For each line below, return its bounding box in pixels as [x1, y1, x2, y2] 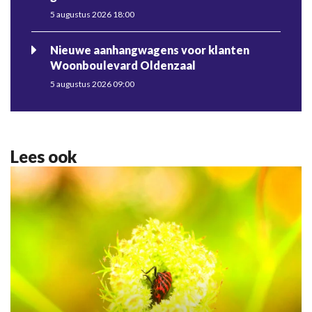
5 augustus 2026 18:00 [50, 9, 134, 20]
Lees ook [10, 146, 77, 167]
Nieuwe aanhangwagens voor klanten [50, 43, 249, 57]
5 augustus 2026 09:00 [50, 79, 134, 90]
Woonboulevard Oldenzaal [50, 58, 196, 72]
